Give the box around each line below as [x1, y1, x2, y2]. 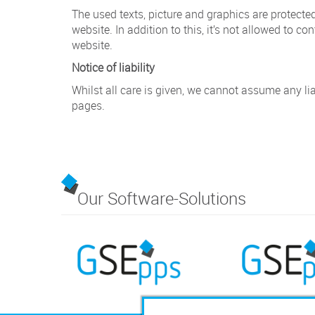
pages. [72, 97, 105, 113]
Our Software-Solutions [77, 186, 246, 210]
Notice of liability [72, 59, 155, 75]
